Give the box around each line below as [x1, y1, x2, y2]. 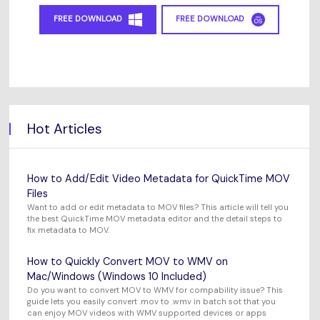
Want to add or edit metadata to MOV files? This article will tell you [27, 202, 289, 213]
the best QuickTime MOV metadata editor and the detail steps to [27, 214, 283, 224]
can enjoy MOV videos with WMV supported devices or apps [27, 307, 267, 318]
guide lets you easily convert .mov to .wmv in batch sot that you [27, 296, 276, 306]
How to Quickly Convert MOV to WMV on [27, 254, 229, 268]
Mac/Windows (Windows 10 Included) [27, 269, 207, 283]
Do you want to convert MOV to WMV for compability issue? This [27, 284, 284, 295]
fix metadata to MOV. [27, 225, 110, 236]
